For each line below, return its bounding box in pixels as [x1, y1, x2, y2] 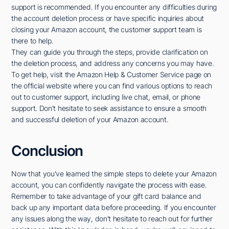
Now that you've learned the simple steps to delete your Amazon [11, 169, 217, 178]
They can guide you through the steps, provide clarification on [11, 48, 208, 57]
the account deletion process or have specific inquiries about [11, 14, 204, 23]
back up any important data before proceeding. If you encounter [11, 203, 216, 212]
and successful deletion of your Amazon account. [11, 115, 169, 124]
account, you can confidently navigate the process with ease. [11, 180, 207, 190]
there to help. [11, 36, 54, 45]
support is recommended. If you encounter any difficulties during [11, 3, 217, 12]
